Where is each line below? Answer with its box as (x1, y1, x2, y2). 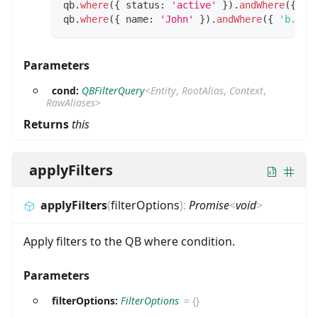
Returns (23, 116, 72, 133)
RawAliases (46, 96, 95, 110)
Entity (150, 84, 176, 98)
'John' (160, 13, 194, 26)
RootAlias (182, 84, 224, 98)
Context (229, 84, 263, 98)
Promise (189, 197, 229, 214)
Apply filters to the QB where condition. (23, 234, 235, 250)
